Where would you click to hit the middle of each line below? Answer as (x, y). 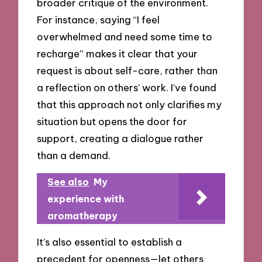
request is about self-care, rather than (127, 71)
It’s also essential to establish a (110, 242)
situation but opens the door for (112, 122)
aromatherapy (83, 216)
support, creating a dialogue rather (120, 139)
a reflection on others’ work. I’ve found (127, 88)
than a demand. (74, 156)
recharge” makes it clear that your (118, 54)
